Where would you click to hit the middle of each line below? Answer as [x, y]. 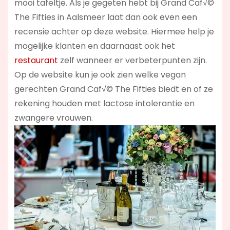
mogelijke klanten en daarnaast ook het [94, 46]
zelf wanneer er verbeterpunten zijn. [132, 61]
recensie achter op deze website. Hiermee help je [114, 32]
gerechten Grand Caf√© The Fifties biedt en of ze [113, 89]
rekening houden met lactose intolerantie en [104, 104]
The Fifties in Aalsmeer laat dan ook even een [106, 17]
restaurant [36, 61]
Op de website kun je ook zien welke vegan [100, 75]
